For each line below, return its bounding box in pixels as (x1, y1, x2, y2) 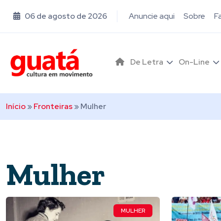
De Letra (130, 56, 163, 67)
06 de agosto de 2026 (23, 11, 107, 21)
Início (6, 101, 26, 112)
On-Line (179, 56, 210, 67)
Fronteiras (34, 101, 73, 112)
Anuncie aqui (129, 11, 175, 21)
